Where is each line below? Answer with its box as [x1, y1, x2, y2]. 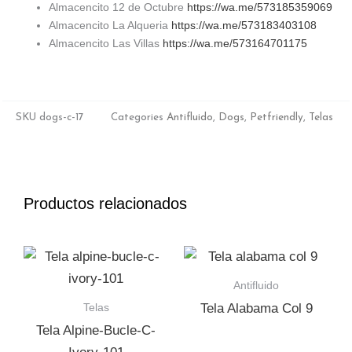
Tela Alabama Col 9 [200, 300, 313, 316]
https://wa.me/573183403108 [171, 19, 317, 32]
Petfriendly [250, 112, 303, 123]
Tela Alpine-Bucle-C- [36, 322, 156, 338]
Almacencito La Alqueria [49, 19, 171, 32]
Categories [111, 112, 163, 123]
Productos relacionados [24, 194, 187, 212]
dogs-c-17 [39, 112, 84, 123]
